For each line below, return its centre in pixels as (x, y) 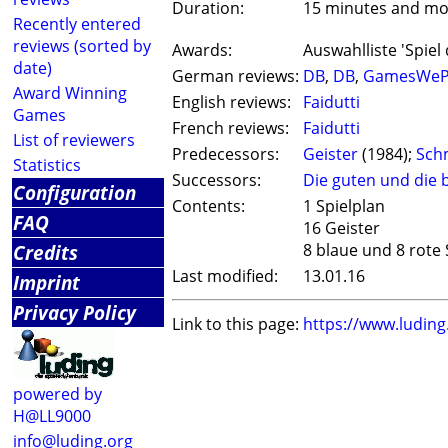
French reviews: (230, 128)
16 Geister (341, 228)
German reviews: (235, 76)
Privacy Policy (74, 312)
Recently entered (77, 24)
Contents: (208, 206)
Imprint (46, 282)
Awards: (202, 50)
